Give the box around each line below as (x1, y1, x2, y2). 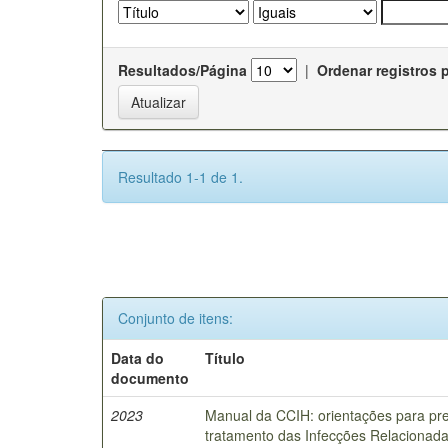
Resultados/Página (118, 59, 247, 80)
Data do (111, 347, 165, 368)
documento (111, 367, 190, 388)
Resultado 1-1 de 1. (118, 166, 243, 187)
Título (205, 347, 246, 368)
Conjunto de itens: (118, 307, 233, 328)
